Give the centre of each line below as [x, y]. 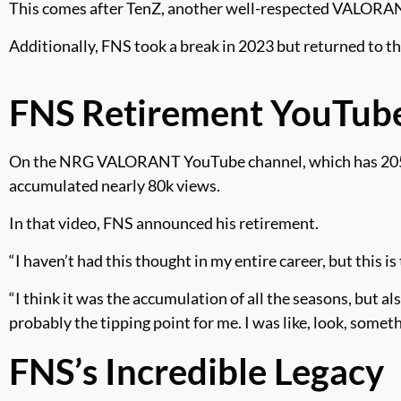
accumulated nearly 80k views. [116, 185]
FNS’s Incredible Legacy [196, 371]
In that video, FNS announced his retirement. [165, 223]
